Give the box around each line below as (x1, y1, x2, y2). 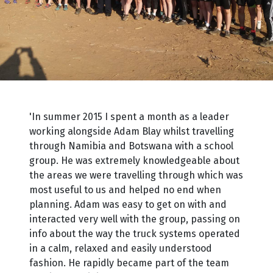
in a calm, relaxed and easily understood (29, 242, 212, 254)
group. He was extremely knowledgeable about (29, 154, 239, 166)
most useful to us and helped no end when (29, 183, 221, 196)
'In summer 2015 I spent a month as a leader (29, 110, 229, 122)
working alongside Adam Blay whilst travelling (29, 125, 234, 137)
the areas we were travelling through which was (29, 169, 243, 181)
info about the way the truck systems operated (29, 227, 240, 239)
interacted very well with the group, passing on (29, 213, 240, 225)
